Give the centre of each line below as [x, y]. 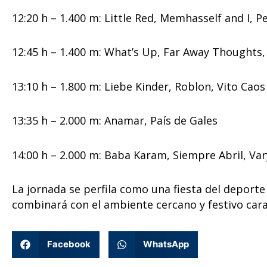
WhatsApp [166, 244]
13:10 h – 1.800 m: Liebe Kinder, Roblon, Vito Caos [139, 86]
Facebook [69, 244]
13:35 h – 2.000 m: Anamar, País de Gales [115, 121]
